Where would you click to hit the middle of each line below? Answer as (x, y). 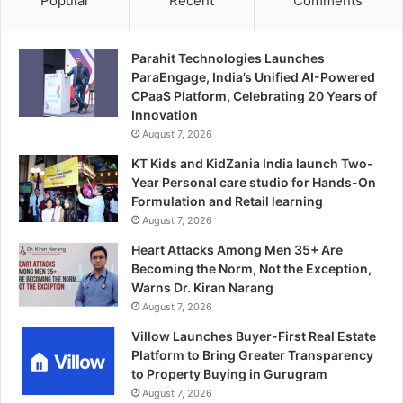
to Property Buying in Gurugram (229, 373)
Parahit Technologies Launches (228, 58)
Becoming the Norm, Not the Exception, (251, 268)
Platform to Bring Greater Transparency (252, 354)
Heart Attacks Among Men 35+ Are (237, 249)
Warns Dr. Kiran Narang (202, 287)
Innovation (165, 114)
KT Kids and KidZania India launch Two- (252, 163)
